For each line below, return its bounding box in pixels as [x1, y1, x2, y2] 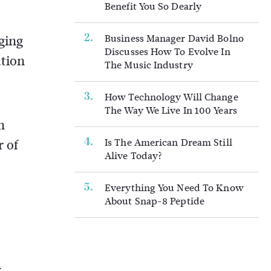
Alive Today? [105, 149, 163, 163]
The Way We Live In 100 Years [105, 103, 237, 117]
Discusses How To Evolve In [105, 45, 230, 59]
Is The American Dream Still [105, 135, 232, 149]
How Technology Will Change [105, 90, 238, 104]
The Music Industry [105, 58, 193, 72]
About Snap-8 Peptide [105, 194, 205, 208]
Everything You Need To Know [105, 181, 244, 195]
